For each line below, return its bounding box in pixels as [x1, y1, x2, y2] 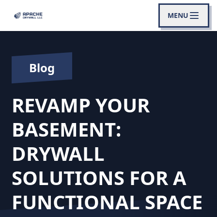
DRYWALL [12, 140, 105, 167]
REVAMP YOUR [12, 92, 150, 118]
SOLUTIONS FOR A [12, 164, 186, 191]
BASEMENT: [12, 116, 121, 142]
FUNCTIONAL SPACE [12, 188, 202, 215]
